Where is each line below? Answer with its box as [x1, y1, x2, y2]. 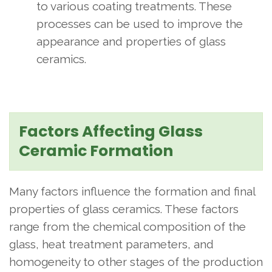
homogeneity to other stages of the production [9, 255, 263, 268]
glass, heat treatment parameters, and [9, 237, 214, 251]
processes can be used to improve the [36, 17, 243, 30]
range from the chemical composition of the [9, 220, 246, 233]
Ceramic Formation [19, 140, 173, 161]
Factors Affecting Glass [19, 121, 203, 142]
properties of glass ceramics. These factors [9, 202, 239, 216]
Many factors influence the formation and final [9, 185, 255, 198]
